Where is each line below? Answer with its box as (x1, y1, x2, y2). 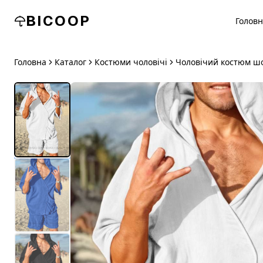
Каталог (55, 56, 86, 68)
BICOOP (26, 12, 91, 30)
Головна (14, 56, 46, 68)
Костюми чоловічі (95, 56, 167, 68)
